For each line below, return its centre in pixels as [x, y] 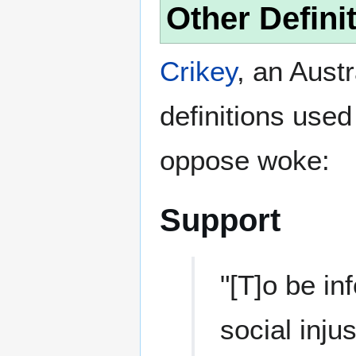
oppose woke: [245, 161]
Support [220, 221]
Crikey [198, 72]
